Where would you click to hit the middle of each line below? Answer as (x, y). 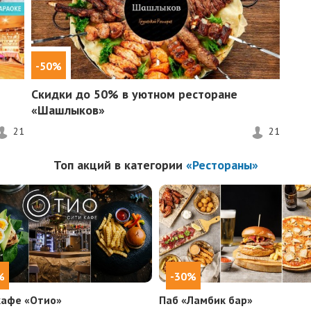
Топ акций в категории (119, 165)
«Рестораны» (222, 165)
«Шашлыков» (68, 110)
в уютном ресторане (178, 94)
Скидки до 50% (75, 94)
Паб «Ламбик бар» (206, 300)
